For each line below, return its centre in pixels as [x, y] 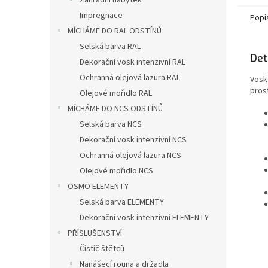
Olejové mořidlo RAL [116, 93]
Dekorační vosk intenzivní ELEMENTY [144, 218]
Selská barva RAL [110, 47]
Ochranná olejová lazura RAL [130, 78]
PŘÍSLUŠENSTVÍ [95, 233]
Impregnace [101, 16]
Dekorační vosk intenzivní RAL [133, 62]
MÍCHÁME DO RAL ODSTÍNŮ [115, 31]
